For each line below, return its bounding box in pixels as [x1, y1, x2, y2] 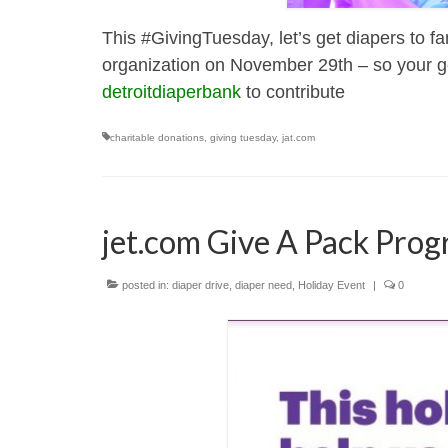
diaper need [235, 279, 292, 291]
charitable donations [110, 132, 204, 143]
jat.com [282, 132, 315, 143]
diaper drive [172, 279, 229, 291]
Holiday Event [298, 279, 365, 291]
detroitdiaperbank [102, 82, 241, 102]
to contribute [241, 82, 345, 102]
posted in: [119, 279, 172, 291]
